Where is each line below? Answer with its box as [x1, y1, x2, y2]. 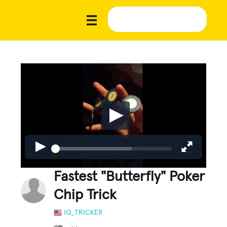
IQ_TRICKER [64, 209, 103, 216]
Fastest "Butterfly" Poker [54, 169, 205, 184]
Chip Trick [54, 187, 117, 202]
